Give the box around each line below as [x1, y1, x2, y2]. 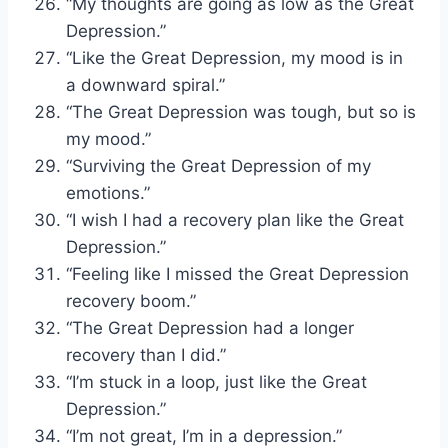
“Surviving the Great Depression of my [66, 155, 371, 176]
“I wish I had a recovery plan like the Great [66, 209, 404, 230]
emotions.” [66, 182, 150, 203]
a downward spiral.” [66, 74, 225, 95]
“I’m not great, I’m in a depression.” [66, 425, 342, 446]
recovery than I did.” [66, 344, 226, 365]
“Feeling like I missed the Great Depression [66, 263, 409, 284]
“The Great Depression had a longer [66, 317, 354, 338]
